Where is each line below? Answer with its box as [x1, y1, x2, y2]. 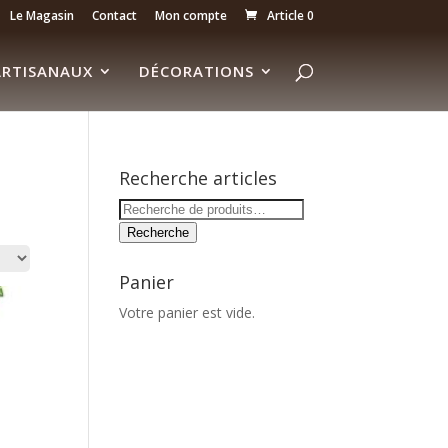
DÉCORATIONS [138, 61, 254, 81]
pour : [118, 221, 156, 240]
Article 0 [266, 7, 314, 24]
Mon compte [154, 7, 227, 24]
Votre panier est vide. [119, 303, 256, 322]
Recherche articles [119, 166, 278, 190]
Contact [91, 7, 137, 24]
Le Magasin [9, 7, 74, 24]
